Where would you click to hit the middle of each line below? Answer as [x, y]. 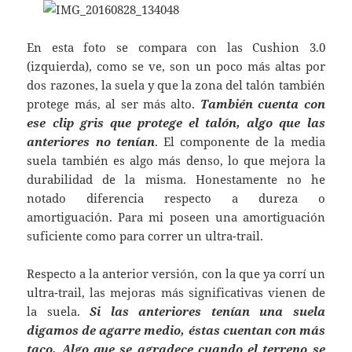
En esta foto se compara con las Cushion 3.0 [176, 47]
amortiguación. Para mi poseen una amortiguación [176, 217]
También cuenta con [262, 104]
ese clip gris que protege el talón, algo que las [176, 123]
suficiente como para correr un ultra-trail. [145, 236]
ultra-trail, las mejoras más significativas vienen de [176, 292]
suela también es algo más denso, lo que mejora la [176, 160]
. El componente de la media [240, 141]
